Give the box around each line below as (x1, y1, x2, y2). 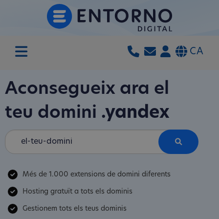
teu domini (5, 105, 101, 122)
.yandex (101, 105, 170, 122)
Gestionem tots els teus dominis (22, 205, 127, 213)
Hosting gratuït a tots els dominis (22, 188, 132, 196)
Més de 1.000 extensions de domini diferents (22, 171, 171, 178)
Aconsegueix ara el (5, 81, 169, 98)
